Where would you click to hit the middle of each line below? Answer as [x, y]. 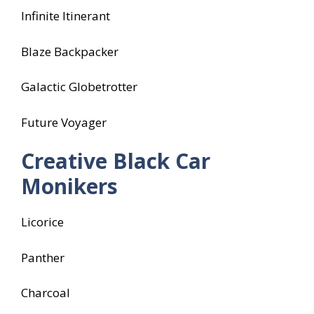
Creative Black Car [116, 161]
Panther [43, 257]
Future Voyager [64, 122]
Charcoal [46, 293]
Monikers [69, 186]
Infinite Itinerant [66, 16]
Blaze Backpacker [70, 51]
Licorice [42, 222]
